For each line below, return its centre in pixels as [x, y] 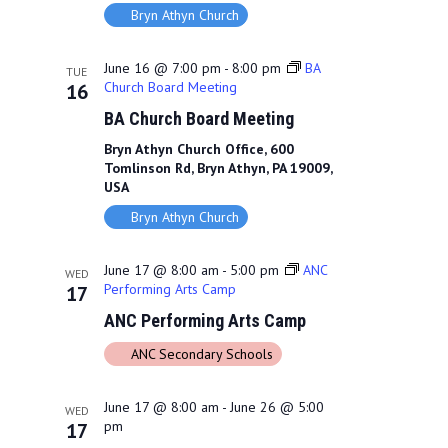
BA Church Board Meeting [198, 118]
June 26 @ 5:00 [276, 406]
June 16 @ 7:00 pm [162, 67]
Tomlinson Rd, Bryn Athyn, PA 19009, [217, 167]
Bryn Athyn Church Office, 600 [198, 148]
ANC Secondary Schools [201, 353]
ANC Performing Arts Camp [204, 320]
